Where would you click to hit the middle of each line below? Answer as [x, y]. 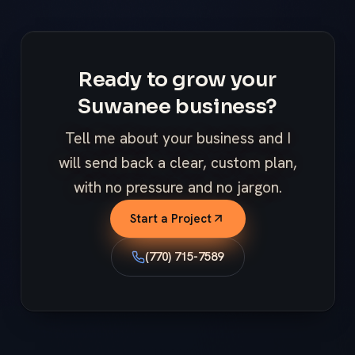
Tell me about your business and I [177, 139]
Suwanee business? [177, 106]
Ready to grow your [177, 79]
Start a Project [171, 218]
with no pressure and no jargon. [177, 188]
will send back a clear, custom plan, [177, 163]
